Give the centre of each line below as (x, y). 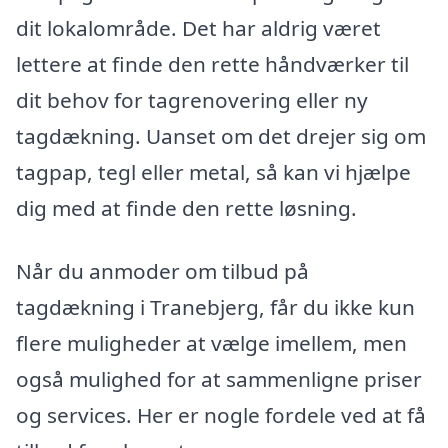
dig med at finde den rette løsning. (186, 207)
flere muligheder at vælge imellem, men (211, 343)
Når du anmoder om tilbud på (162, 271)
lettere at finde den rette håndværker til (212, 63)
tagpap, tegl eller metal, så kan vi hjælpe (213, 171)
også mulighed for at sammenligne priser (219, 379)
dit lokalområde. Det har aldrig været (198, 27)
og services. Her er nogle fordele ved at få (221, 415)
